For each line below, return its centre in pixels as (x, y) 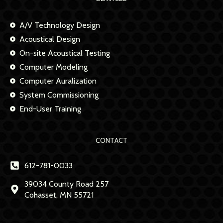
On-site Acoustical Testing (64, 53)
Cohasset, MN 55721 (59, 195)
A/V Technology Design (59, 25)
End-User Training (50, 109)
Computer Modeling (53, 67)
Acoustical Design (50, 39)
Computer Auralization (58, 81)
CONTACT (111, 140)
